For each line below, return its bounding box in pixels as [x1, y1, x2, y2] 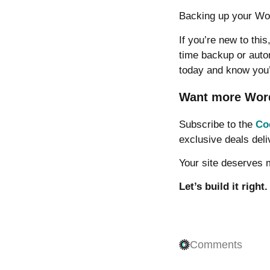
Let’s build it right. [179, 181, 268, 193]
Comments [190, 239, 242, 251]
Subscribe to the [179, 118, 256, 130]
